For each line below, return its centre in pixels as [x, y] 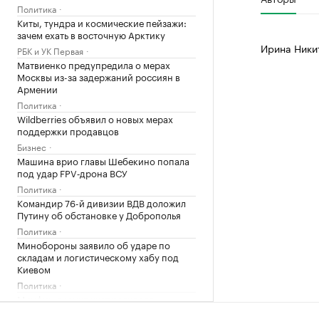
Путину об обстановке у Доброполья [99, 214]
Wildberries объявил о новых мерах [95, 118]
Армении [37, 88]
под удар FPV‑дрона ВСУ [72, 172]
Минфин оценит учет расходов [86, 298]
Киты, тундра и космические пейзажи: [102, 22]
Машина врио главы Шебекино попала [103, 160]
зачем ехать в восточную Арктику [91, 34]
